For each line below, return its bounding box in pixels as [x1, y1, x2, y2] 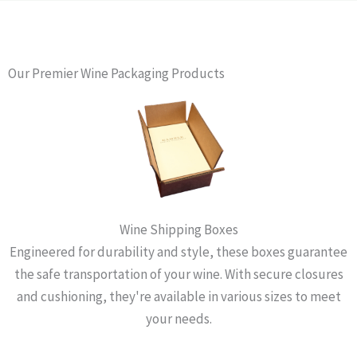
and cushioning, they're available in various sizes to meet [16, 288, 341, 306]
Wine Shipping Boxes [119, 221, 238, 239]
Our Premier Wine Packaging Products [8, 64, 225, 82]
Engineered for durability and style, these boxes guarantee [10, 243, 347, 261]
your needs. [145, 310, 212, 328]
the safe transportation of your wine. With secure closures [14, 265, 343, 284]
